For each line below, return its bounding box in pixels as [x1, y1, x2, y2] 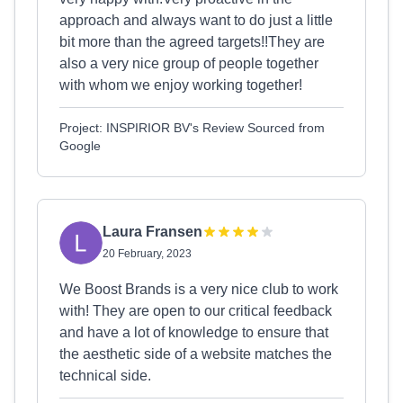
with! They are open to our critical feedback [59, 303, 332, 318]
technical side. [59, 368, 151, 383]
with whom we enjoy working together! [59, 77, 302, 93]
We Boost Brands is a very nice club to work [59, 282, 338, 297]
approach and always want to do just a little [59, 13, 333, 28]
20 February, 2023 [103, 247, 192, 260]
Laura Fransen [103, 224, 202, 239]
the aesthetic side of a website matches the [59, 346, 332, 362]
